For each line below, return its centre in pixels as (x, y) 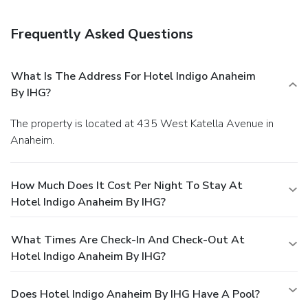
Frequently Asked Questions (102, 34)
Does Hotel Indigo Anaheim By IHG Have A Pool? (135, 294)
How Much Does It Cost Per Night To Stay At (127, 185)
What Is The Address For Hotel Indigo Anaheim (133, 76)
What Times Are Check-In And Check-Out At (128, 240)
